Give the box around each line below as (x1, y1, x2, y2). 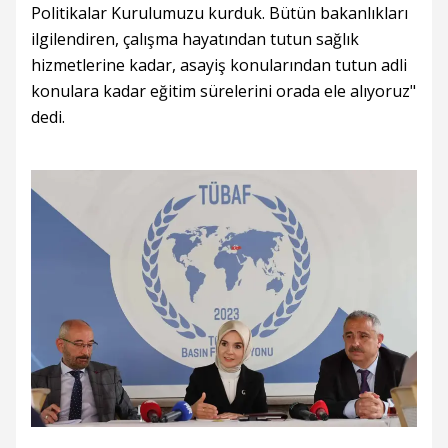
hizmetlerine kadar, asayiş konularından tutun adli (31, 54, 407, 77)
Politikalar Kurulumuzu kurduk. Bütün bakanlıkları (31, 2, 408, 25)
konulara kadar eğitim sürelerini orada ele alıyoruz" (31, 80, 416, 103)
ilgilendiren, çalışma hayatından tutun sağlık (31, 28, 359, 51)
